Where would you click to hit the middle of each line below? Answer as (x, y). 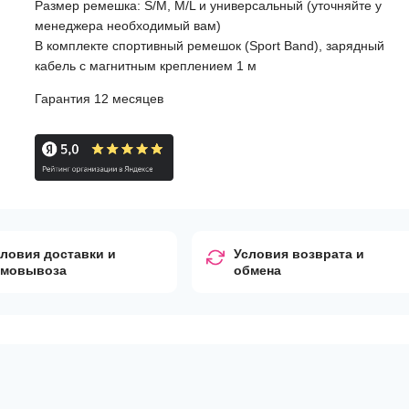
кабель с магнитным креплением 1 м (145, 66)
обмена (258, 271)
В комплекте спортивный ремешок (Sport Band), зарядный (209, 46)
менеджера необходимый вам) (127, 26)
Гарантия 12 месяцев (99, 99)
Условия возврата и (299, 254)
